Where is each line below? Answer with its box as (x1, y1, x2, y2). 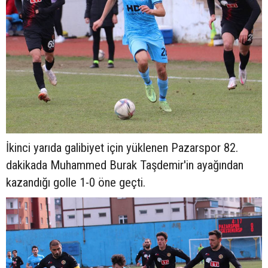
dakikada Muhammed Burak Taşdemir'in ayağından (6, 158, 243, 173)
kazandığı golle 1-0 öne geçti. (6, 175, 145, 190)
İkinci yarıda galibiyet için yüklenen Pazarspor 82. (6, 141, 238, 156)
